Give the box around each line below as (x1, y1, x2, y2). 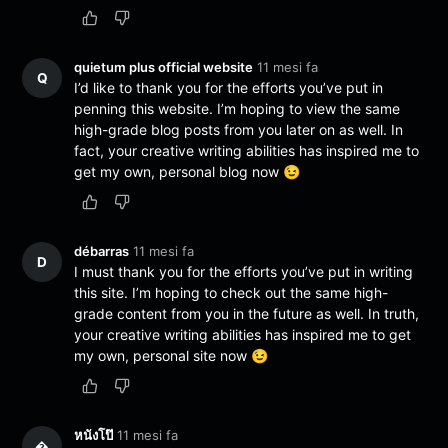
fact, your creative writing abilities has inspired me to (74, 141, 420, 159)
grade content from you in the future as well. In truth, (74, 305, 420, 323)
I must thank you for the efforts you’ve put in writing (74, 263, 414, 281)
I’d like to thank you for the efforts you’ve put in (74, 78, 384, 96)
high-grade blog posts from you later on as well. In (74, 120, 404, 138)
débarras (74, 243, 130, 260)
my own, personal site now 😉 (74, 347, 269, 365)
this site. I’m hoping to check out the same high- (74, 284, 389, 302)
